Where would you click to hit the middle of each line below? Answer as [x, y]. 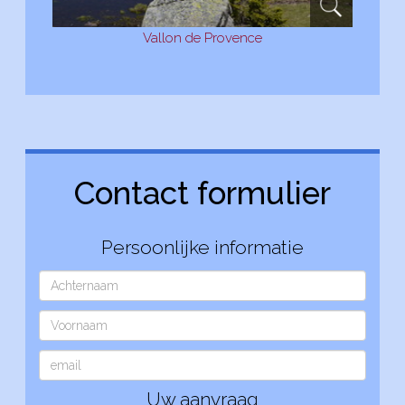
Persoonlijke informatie [202, 247]
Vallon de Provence [202, 38]
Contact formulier [202, 193]
